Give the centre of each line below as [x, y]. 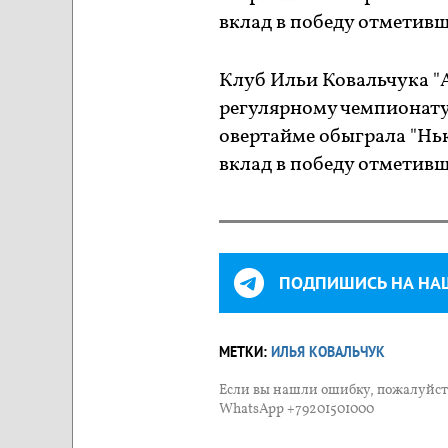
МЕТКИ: [245, 351]
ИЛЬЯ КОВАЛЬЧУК [328, 351]
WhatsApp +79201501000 [296, 409]
